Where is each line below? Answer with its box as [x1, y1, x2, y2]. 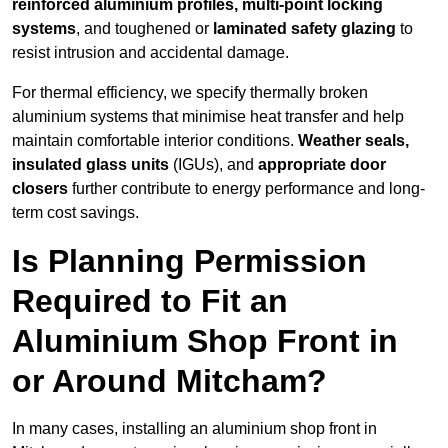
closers [12, 180, 68, 198]
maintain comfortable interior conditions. [12, 132, 298, 150]
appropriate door [258, 156, 386, 174]
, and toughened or [76, 20, 213, 38]
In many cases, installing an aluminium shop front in [12, 420, 377, 438]
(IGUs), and [169, 156, 258, 174]
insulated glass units [12, 156, 169, 174]
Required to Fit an [12, 283, 288, 320]
